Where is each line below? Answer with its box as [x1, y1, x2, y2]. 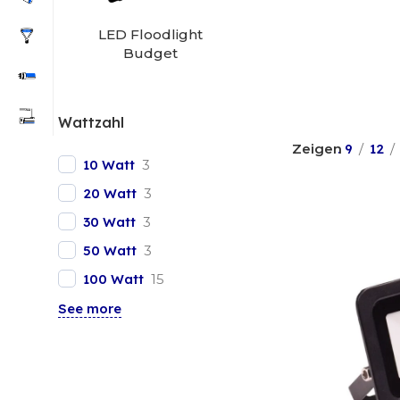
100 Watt [83, 270, 144, 287]
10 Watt [83, 155, 135, 173]
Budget [123, 45, 179, 62]
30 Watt [83, 212, 136, 230]
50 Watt [83, 241, 137, 259]
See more [58, 300, 121, 318]
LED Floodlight [98, 26, 204, 44]
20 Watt [83, 184, 137, 202]
